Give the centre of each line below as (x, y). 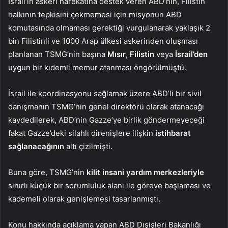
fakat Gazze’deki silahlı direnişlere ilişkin (82, 133)
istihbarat (173, 133)
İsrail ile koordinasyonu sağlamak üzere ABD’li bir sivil (105, 94)
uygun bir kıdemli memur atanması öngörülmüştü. (97, 68)
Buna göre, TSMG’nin (47, 173)
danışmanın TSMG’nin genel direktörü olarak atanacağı (106, 107)
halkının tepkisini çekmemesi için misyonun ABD (95, 15)
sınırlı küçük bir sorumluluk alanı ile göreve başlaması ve (109, 186)
